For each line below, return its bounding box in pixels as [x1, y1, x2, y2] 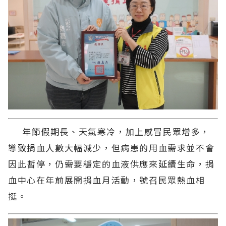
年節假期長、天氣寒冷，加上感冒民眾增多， [8, 125, 210, 138]
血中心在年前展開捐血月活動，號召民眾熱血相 [8, 173, 205, 186]
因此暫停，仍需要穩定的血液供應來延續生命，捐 [8, 157, 215, 170]
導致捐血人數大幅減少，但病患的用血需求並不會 [8, 141, 215, 154]
